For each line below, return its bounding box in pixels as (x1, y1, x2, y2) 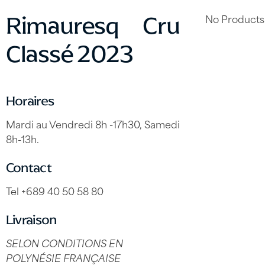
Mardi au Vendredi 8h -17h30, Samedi (5, 116, 180, 132)
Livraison (5, 212, 57, 228)
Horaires (5, 93, 54, 109)
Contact (5, 160, 52, 176)
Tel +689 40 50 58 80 (5, 183, 104, 199)
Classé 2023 (5, 40, 133, 69)
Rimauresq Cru (5, 11, 180, 40)
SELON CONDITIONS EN (5, 235, 123, 251)
